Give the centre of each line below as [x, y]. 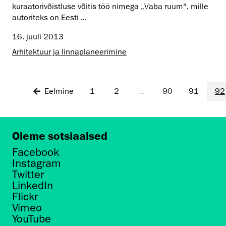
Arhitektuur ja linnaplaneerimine [69, 52]
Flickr [25, 197]
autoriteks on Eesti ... [49, 17]
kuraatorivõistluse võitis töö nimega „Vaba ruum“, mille [110, 6]
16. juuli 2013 [38, 37]
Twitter [28, 175]
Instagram [37, 163]
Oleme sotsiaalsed [60, 136]
